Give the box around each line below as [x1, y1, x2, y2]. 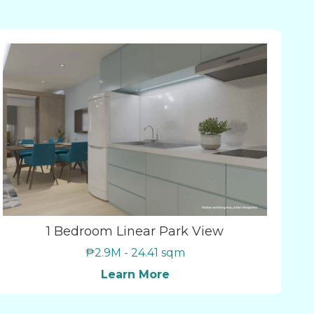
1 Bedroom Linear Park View [46, 223, 224, 239]
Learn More [100, 267, 170, 281]
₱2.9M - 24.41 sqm [85, 245, 185, 259]
